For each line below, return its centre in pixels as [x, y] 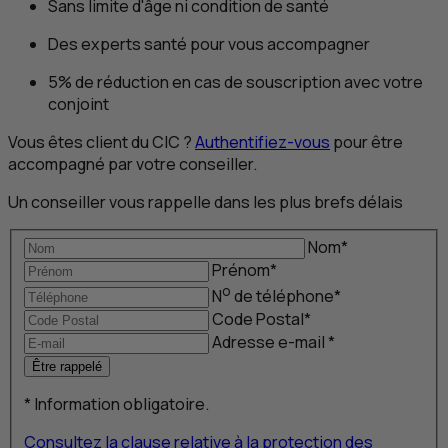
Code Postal [258, 319]
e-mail [301, 342]
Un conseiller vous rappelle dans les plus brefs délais [205, 201]
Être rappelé [67, 367]
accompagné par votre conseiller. [132, 163]
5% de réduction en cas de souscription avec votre [235, 81]
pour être [366, 141]
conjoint [78, 103]
